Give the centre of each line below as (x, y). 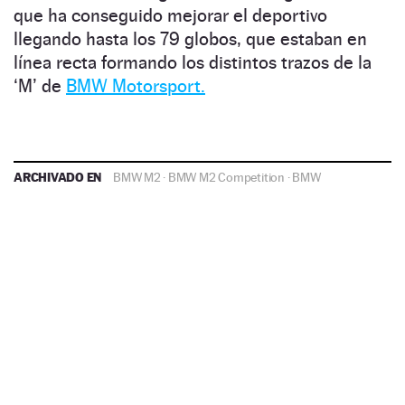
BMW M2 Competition (226, 178)
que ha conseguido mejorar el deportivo (170, 16)
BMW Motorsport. (136, 86)
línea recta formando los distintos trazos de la (193, 63)
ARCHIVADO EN (59, 177)
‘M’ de (40, 86)
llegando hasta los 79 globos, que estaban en (190, 39)
